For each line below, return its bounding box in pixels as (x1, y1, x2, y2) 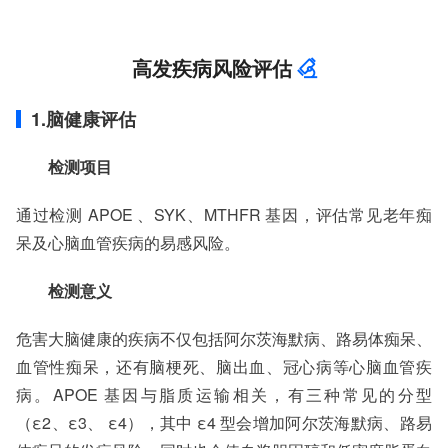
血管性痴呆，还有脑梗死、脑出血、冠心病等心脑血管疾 (16, 355, 432, 378)
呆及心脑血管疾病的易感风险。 (16, 231, 240, 254)
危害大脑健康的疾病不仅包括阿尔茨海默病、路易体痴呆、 (16, 327, 432, 350)
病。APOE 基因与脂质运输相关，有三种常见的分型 (16, 383, 432, 406)
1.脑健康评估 (31, 106, 136, 132)
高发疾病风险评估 (131, 53, 292, 82)
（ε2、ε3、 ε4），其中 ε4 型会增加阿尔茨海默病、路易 (16, 411, 432, 434)
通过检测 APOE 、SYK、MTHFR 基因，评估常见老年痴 (16, 203, 432, 226)
